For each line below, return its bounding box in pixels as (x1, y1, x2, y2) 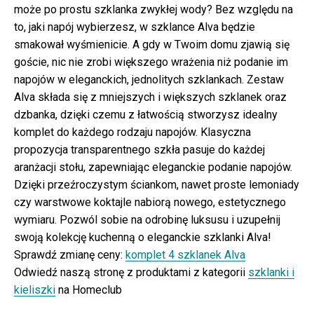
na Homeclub (55, 283, 122, 297)
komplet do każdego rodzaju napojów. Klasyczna (14, 125, 251, 139)
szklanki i (248, 266, 294, 280)
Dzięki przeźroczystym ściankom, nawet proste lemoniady (14, 178, 299, 192)
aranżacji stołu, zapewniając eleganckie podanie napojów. (14, 161, 292, 175)
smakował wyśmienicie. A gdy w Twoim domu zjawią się (14, 38, 289, 52)
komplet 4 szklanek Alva (125, 248, 245, 262)
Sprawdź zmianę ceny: (14, 248, 125, 262)
